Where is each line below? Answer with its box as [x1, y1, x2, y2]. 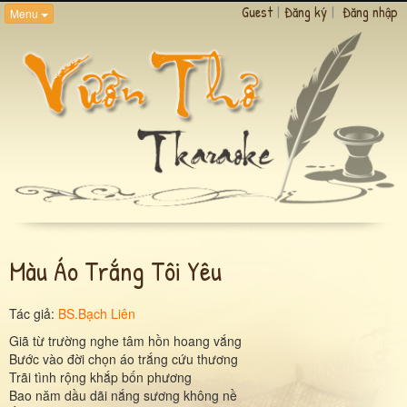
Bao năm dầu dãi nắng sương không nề [9, 385, 237, 404]
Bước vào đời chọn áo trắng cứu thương [9, 349, 238, 368]
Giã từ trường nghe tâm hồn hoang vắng [9, 331, 242, 350]
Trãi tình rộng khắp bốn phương [9, 367, 192, 386]
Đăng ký [284, 2, 327, 22]
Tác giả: [9, 303, 58, 323]
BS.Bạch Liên [58, 303, 135, 323]
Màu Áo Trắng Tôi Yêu [9, 252, 222, 289]
